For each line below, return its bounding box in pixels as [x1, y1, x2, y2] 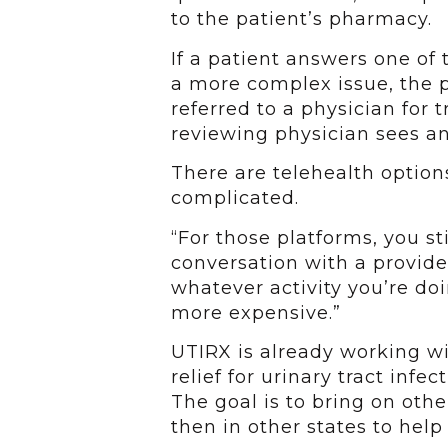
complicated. [170, 187, 299, 210]
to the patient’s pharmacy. [170, 8, 432, 31]
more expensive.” [170, 301, 341, 324]
